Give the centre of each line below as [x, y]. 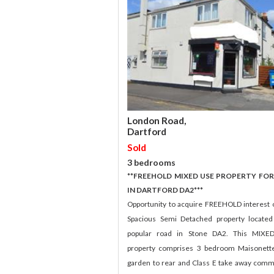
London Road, [157, 120]
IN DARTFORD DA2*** [165, 190]
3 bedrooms [152, 162]
